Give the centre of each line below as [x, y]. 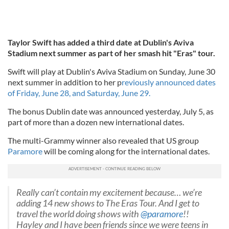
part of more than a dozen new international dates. [96, 122]
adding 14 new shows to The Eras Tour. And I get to [108, 203]
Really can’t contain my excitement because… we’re [109, 192]
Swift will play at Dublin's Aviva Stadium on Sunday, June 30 [111, 71]
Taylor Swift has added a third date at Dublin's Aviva [101, 42]
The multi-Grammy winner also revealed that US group [103, 140]
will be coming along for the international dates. [126, 151]
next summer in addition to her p [65, 82]
